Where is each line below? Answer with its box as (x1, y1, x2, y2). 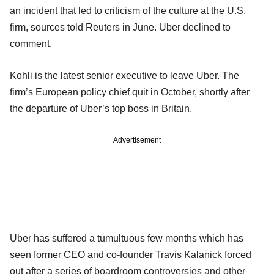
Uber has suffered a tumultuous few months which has (10, 232, 243, 243)
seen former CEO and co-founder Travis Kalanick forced (10, 249, 251, 260)
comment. (10, 38, 52, 49)
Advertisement (113, 135, 161, 144)
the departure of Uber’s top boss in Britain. (10, 103, 192, 114)
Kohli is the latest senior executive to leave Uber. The (10, 70, 239, 81)
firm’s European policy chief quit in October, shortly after (10, 86, 250, 97)
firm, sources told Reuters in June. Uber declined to (10, 21, 231, 32)
